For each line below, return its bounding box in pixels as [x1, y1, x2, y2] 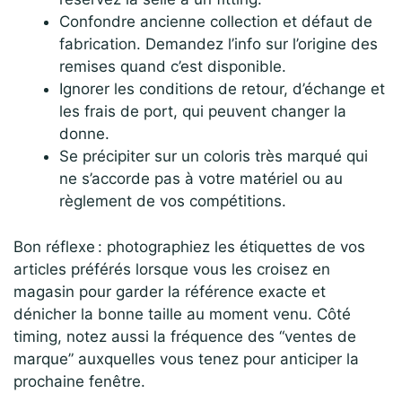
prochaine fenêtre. [13, 371, 145, 390]
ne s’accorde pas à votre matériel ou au [59, 170, 343, 188]
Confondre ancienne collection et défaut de [59, 13, 372, 31]
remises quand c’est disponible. [59, 57, 286, 76]
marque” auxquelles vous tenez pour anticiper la [13, 349, 359, 368]
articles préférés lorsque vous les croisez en [13, 259, 330, 278]
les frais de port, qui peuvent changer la [59, 102, 346, 121]
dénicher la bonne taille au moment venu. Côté [13, 304, 351, 323]
